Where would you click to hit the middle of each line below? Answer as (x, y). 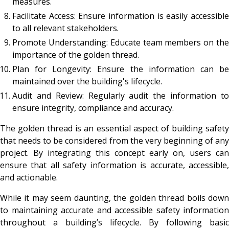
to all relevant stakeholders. (65, 28)
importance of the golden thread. (76, 54)
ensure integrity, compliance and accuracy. (93, 108)
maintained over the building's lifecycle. (87, 81)
